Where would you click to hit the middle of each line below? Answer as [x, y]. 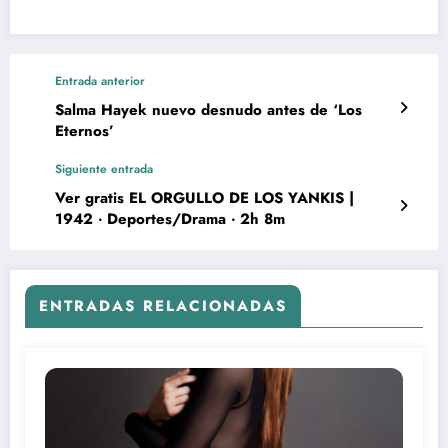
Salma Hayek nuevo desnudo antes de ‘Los [208, 109]
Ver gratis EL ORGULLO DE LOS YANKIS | [204, 197]
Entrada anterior [100, 80]
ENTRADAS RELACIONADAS [163, 305]
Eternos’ [84, 130]
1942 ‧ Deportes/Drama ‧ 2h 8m [170, 218]
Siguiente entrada [104, 168]
